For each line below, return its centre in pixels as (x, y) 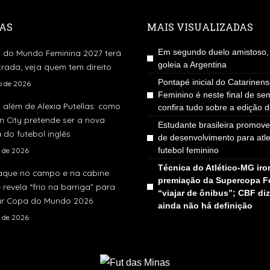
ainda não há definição (205, 205)
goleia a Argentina (192, 64)
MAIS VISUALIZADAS (200, 27)
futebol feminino (188, 150)
